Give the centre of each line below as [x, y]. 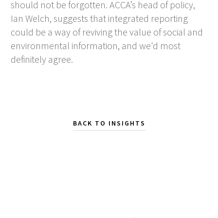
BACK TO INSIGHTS [109, 123]
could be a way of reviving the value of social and [107, 32]
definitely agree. [42, 59]
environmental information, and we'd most [96, 45]
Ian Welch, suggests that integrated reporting [100, 18]
